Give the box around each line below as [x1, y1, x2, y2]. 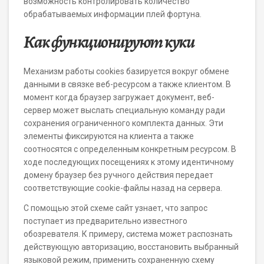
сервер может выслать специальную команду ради [24, 105, 225, 115]
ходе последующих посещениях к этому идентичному [24, 157, 234, 167]
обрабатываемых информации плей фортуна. [24, 9, 202, 19]
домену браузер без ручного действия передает [24, 170, 213, 180]
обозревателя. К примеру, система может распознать [24, 229, 233, 239]
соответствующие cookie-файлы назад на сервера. [24, 183, 222, 193]
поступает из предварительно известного [24, 216, 187, 226]
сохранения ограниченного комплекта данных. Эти [24, 118, 223, 128]
